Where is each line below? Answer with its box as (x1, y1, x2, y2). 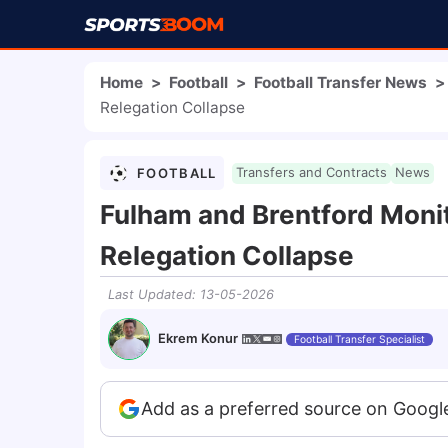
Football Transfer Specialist (294, 332, 425, 345)
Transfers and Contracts (236, 164, 388, 180)
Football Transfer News (254, 73, 427, 92)
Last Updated (108, 287, 192, 302)
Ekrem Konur (158, 331, 238, 346)
